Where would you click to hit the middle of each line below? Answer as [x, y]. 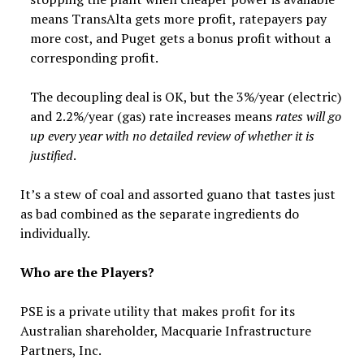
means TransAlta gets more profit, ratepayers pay [178, 19]
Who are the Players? [87, 272]
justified [51, 155]
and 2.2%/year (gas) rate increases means [152, 116]
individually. [55, 233]
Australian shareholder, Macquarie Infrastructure [165, 331]
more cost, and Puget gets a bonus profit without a [180, 38]
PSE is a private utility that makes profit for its [157, 311]
